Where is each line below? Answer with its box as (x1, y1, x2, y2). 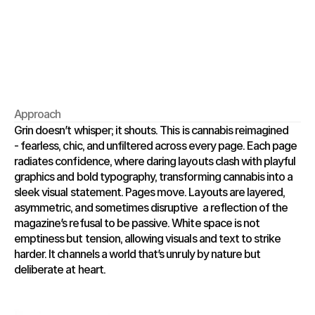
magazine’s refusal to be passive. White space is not (14, 215, 260, 230)
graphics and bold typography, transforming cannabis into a (14, 169, 293, 184)
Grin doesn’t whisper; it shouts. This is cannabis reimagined (14, 122, 289, 137)
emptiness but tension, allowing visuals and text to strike (14, 231, 281, 245)
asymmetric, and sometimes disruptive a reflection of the (14, 200, 288, 214)
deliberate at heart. (14, 262, 105, 276)
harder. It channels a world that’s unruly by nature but (14, 246, 261, 261)
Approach (14, 106, 61, 121)
